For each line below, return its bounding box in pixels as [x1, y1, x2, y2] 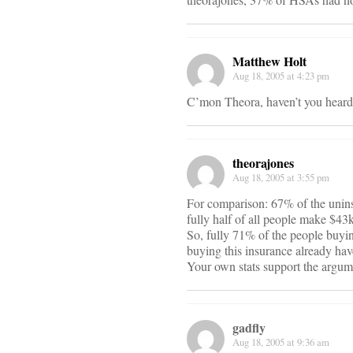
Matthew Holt [232, 52, 307, 71]
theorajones [232, 154, 294, 173]
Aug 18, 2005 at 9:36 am [232, 335, 329, 350]
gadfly [232, 318, 266, 337]
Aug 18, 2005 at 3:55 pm [232, 170, 329, 185]
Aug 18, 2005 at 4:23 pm [232, 69, 329, 84]
